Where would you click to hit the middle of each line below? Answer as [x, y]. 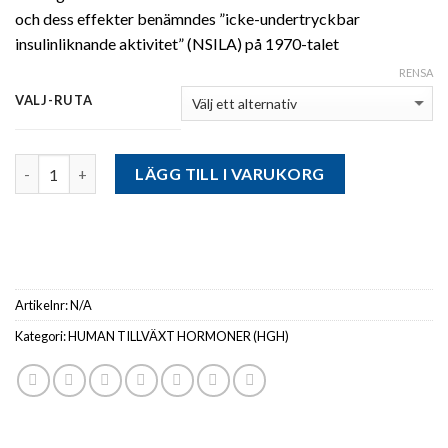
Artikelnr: [42, 305]
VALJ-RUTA [54, 100]
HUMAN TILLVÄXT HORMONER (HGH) [178, 336]
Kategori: [41, 336]
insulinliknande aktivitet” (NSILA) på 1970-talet [177, 44]
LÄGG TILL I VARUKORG [230, 174]
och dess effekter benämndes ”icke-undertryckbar [187, 19]
